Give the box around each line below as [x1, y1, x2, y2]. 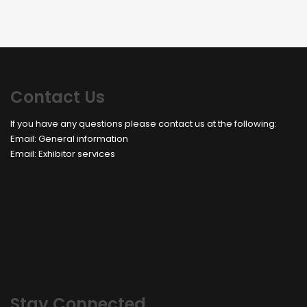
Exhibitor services [38, 147, 115, 160]
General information [38, 132, 128, 145]
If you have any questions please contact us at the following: [10, 116, 277, 130]
